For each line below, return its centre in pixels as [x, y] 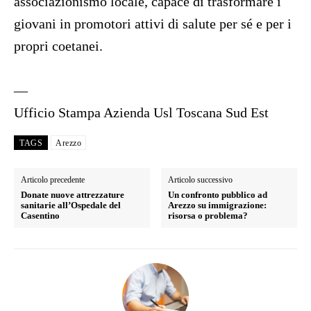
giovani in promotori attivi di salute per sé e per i [153, 24]
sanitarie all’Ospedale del [71, 205]
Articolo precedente [53, 180]
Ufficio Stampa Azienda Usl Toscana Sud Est [141, 113]
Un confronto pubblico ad [218, 195]
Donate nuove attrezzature [73, 195]
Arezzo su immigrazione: [218, 205]
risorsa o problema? [208, 216]
